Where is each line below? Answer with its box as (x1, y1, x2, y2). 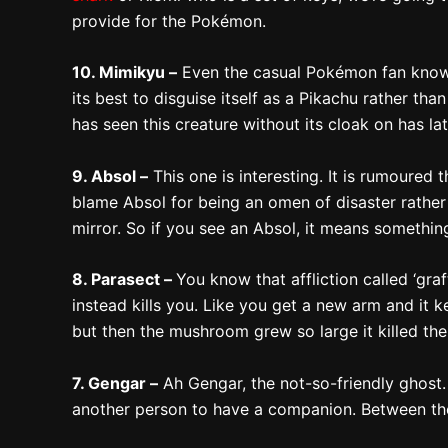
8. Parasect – (72, 269, 176, 290)
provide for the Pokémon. (72, 10, 266, 31)
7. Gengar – (72, 372, 158, 393)
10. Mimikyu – (72, 62, 177, 83)
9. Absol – (72, 165, 148, 186)
